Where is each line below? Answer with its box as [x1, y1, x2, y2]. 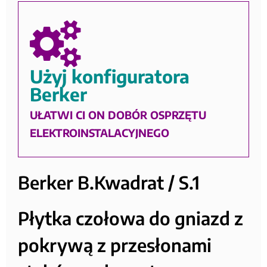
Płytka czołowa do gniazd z [18, 207, 243, 230]
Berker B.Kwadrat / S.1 [18, 171, 200, 194]
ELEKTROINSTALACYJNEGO [30, 126, 170, 140]
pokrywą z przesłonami [18, 234, 212, 257]
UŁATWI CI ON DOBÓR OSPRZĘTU [30, 108, 207, 122]
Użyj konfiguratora [30, 65, 190, 88]
